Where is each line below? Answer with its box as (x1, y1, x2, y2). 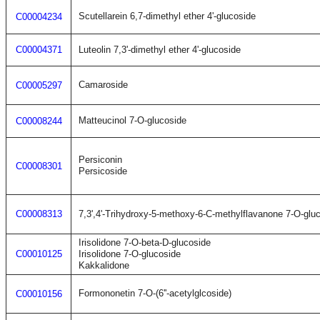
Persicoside (79, 166, 127, 176)
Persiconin (79, 154, 122, 165)
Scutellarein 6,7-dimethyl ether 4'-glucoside (79, 11, 256, 21)
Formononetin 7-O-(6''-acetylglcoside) (79, 288, 231, 299)
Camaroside (79, 79, 128, 90)
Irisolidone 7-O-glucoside (79, 249, 181, 259)
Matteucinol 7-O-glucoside (79, 115, 186, 126)
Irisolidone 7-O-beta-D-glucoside (79, 237, 211, 248)
